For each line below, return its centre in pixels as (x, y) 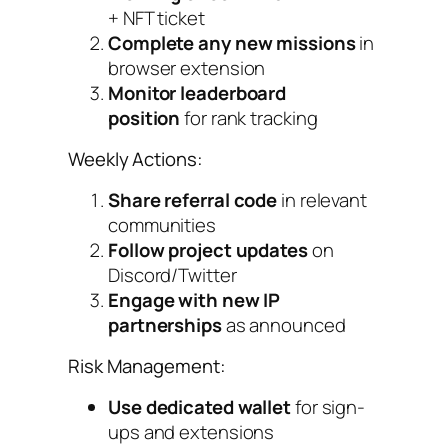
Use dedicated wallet (199, 406)
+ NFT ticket (156, 17)
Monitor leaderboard (197, 92)
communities (162, 224)
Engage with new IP (194, 299)
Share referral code (193, 199)
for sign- (328, 406)
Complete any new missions (232, 42)
